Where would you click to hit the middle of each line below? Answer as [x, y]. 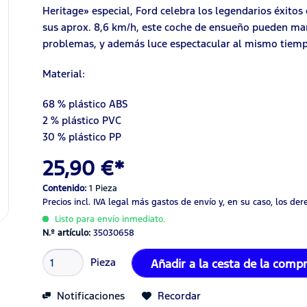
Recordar [180, 296]
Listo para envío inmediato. [109, 219]
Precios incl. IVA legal [87, 202]
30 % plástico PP [82, 137]
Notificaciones [90, 296]
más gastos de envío [174, 202]
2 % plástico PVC [82, 120]
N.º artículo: [68, 233]
